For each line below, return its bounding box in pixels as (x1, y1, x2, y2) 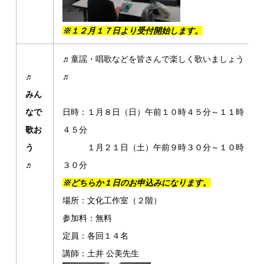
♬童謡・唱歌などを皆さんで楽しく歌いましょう (62, 54, 245, 64)
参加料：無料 (62, 213, 113, 223)
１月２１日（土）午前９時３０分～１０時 (62, 143, 245, 152)
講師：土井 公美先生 (62, 249, 140, 258)
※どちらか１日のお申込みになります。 (62, 178, 212, 187)
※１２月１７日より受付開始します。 (62, 26, 203, 35)
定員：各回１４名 (62, 231, 129, 240)
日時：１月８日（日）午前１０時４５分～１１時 (62, 107, 245, 117)
